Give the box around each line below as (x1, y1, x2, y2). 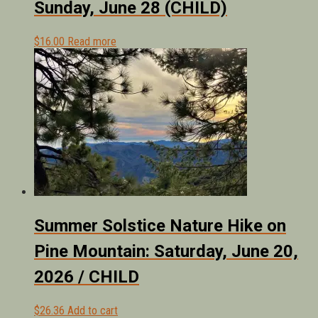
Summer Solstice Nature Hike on (34, 216, 286, 236)
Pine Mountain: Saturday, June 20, (34, 241, 298, 262)
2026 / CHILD (34, 267, 139, 287)
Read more (67, 35, 116, 49)
